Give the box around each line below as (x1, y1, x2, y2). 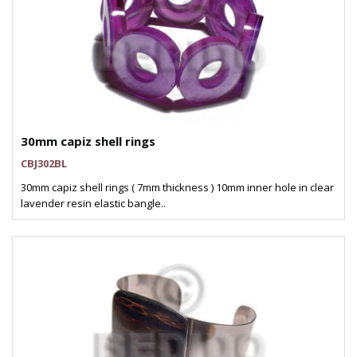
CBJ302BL (21, 156, 67, 171)
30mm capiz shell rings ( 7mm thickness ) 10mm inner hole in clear (21, 180, 334, 194)
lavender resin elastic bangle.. (21, 196, 166, 210)
